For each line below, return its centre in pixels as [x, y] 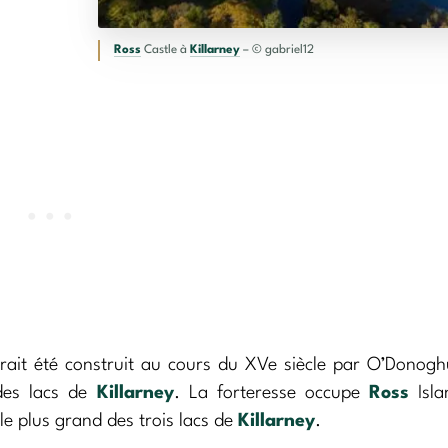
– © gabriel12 [276, 49]
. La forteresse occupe [271, 392]
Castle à [165, 49]
